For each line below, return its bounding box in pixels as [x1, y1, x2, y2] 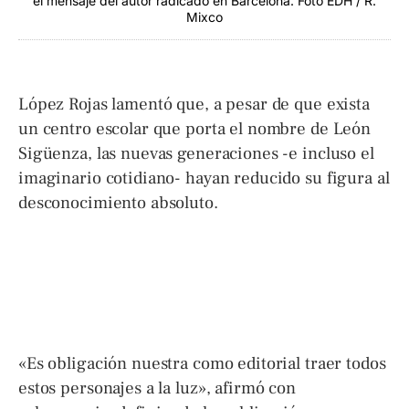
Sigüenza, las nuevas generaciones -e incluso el [18, 142, 374, 165]
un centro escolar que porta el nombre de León [18, 118, 372, 141]
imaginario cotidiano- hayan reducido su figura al [18, 167, 390, 190]
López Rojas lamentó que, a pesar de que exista [18, 93, 370, 116]
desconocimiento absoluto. [18, 192, 218, 215]
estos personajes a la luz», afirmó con [18, 376, 296, 399]
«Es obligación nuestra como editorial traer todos [18, 351, 386, 374]
